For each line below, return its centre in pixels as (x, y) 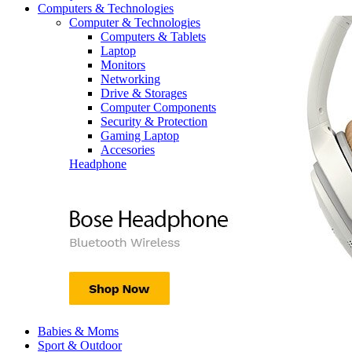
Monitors (123, 64)
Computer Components (158, 107)
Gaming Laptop (140, 135)
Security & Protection (154, 121)
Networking (130, 79)
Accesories (128, 149)
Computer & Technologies (135, 22)
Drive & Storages (144, 93)
